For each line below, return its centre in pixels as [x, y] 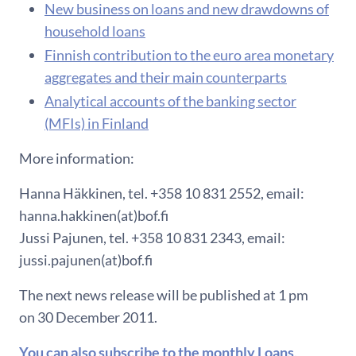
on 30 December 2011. [88, 317]
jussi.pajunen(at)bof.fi [86, 259]
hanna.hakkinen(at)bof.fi [94, 215]
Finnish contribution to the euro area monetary [189, 54]
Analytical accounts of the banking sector [170, 101]
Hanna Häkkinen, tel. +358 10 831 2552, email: [162, 193]
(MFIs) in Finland [97, 123]
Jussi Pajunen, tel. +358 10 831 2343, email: [152, 237]
